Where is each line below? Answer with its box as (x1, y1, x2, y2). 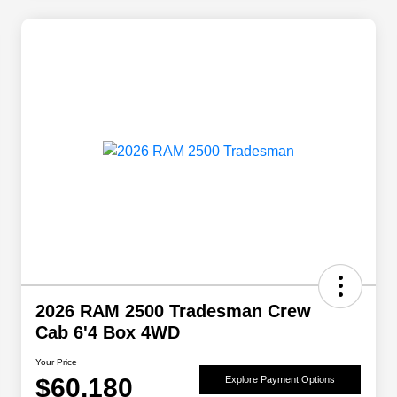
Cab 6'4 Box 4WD (35, 323, 180, 343)
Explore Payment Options (225, 373, 335, 385)
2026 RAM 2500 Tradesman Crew (35, 301, 311, 322)
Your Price (35, 357, 77, 368)
